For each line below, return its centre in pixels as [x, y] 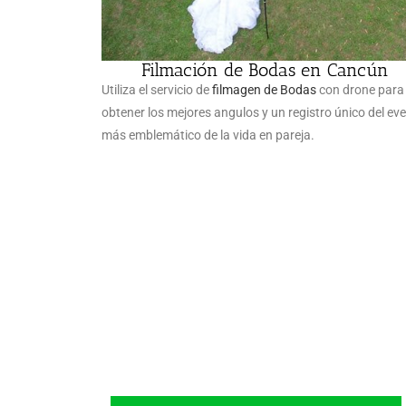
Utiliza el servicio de [157, 90]
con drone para [360, 90]
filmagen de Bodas [264, 90]
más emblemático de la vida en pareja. [208, 135]
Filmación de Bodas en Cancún [265, 70]
